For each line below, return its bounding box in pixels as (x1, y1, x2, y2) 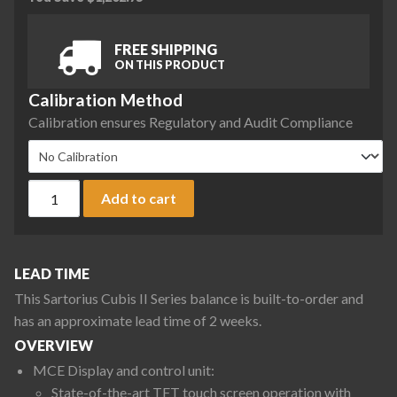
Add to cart (101, 189, 177, 206)
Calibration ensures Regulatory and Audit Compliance (28, 113, 353, 130)
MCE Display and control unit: (32, 361, 214, 378)
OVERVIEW (14, 336, 93, 354)
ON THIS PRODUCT (113, 57, 225, 72)
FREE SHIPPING (113, 40, 217, 58)
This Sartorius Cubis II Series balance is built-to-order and (14, 290, 363, 307)
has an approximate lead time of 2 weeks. (14, 312, 261, 330)
